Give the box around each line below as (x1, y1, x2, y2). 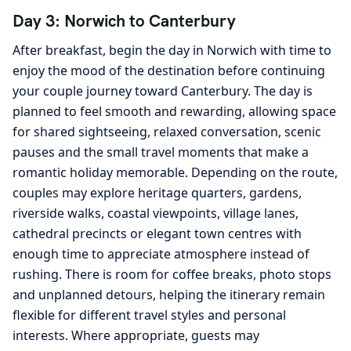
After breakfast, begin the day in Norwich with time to (13, 41, 331, 59)
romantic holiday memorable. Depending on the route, (13, 163, 338, 181)
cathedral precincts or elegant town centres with (13, 224, 302, 242)
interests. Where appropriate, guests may (13, 326, 259, 344)
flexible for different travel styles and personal (13, 306, 286, 324)
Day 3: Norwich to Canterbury (13, 10, 236, 32)
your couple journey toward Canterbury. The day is (13, 81, 313, 100)
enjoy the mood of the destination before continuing (13, 61, 325, 79)
